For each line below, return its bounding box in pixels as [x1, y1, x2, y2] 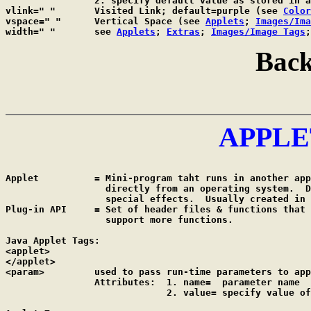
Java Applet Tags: [6, 235, 100, 246]
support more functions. [6, 215, 94, 225]
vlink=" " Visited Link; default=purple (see [94, 6, 283, 16]
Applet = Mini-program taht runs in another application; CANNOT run [6, 173, 39, 183]
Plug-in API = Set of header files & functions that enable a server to [6, 204, 67, 215]
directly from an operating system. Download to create [6, 183, 94, 194]
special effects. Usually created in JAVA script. [6, 194, 94, 204]
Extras [167, 26, 200, 37]
